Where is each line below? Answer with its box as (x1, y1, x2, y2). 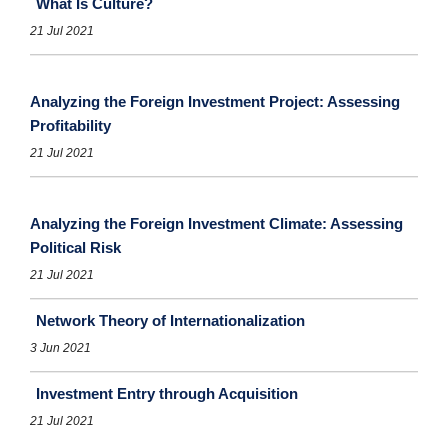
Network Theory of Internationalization (36, 312, 305, 330)
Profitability (30, 117, 111, 135)
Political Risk (30, 239, 121, 257)
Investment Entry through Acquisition (36, 385, 298, 403)
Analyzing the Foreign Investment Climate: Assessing (30, 215, 403, 233)
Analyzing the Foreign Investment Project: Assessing (30, 93, 400, 111)
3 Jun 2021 (30, 341, 91, 356)
